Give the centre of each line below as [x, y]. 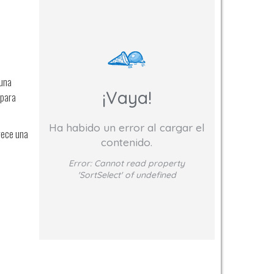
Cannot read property [140, 164]
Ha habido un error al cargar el [127, 128]
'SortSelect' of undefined [127, 175]
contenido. [127, 142]
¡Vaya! [127, 97]
